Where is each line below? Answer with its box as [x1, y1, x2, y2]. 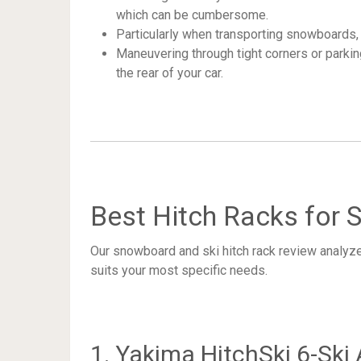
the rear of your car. [116, 65, 223, 81]
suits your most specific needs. [90, 263, 268, 279]
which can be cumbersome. [116, 7, 268, 23]
